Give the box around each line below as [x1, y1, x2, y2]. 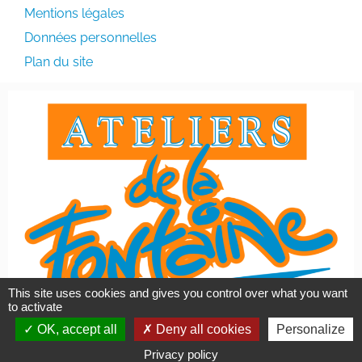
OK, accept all [33, 322, 117, 336]
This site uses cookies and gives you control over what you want [8, 286, 347, 300]
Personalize [276, 322, 345, 336]
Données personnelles [24, 30, 157, 46]
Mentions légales [24, 6, 124, 22]
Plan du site [24, 54, 93, 70]
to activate [8, 300, 62, 314]
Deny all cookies [152, 322, 251, 336]
